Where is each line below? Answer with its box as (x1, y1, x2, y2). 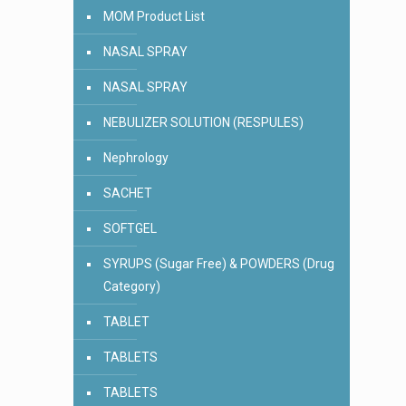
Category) (103, 279, 160, 294)
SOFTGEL (103, 221, 157, 236)
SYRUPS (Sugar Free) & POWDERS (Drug (103, 256, 334, 271)
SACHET (103, 186, 152, 200)
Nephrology (103, 150, 169, 165)
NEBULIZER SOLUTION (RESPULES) (103, 115, 304, 130)
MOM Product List (103, 9, 205, 24)
